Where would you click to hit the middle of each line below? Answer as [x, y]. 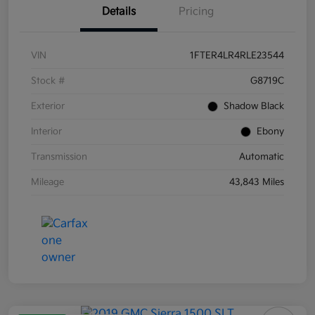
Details [119, 12]
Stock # [48, 81]
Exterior [48, 107]
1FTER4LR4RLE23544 [237, 56]
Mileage [47, 182]
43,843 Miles [257, 182]
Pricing [196, 12]
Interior [46, 132]
